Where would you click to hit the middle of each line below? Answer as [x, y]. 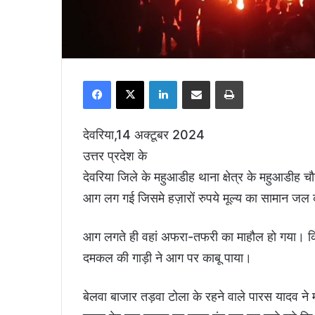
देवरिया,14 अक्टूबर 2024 [144, 134]
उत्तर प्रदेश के [115, 155]
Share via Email [223, 79]
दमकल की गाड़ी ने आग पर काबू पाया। [167, 257]
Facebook [134, 79]
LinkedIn [197, 79]
